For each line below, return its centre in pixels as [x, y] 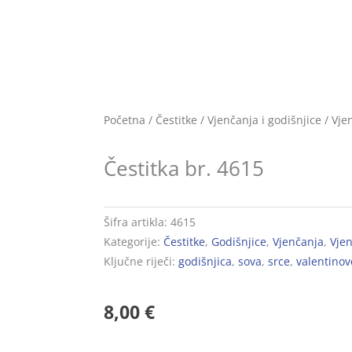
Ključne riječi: [139, 261]
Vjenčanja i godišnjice [264, 120]
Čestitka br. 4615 [184, 169]
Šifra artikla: [137, 222]
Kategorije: [132, 242]
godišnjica [205, 261]
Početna [125, 120]
